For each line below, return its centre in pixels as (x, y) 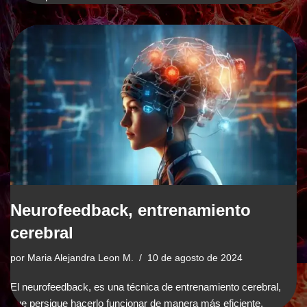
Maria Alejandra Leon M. (81, 258)
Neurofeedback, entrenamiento (131, 210)
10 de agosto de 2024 (195, 258)
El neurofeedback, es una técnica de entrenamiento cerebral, (146, 287)
